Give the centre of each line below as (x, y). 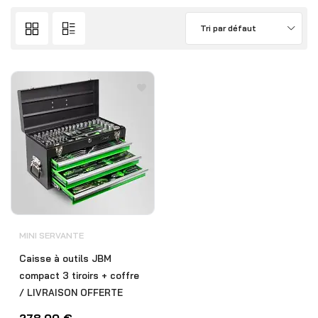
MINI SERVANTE (51, 235)
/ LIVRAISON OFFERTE (71, 292)
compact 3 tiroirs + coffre (79, 275)
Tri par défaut (228, 28)
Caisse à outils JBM (65, 258)
